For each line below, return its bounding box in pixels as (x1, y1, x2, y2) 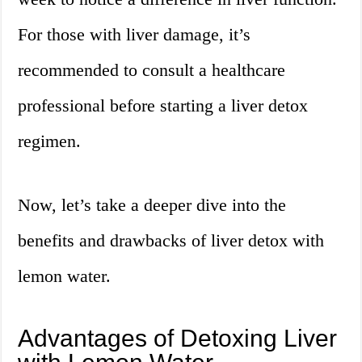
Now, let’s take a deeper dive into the (18, 195, 287, 216)
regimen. (18, 131, 82, 152)
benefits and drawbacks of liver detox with (18, 230, 325, 251)
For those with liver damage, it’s (18, 24, 251, 45)
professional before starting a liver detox (18, 95, 309, 116)
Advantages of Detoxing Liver (18, 325, 338, 352)
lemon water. (18, 266, 112, 287)
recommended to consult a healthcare (18, 60, 286, 81)
